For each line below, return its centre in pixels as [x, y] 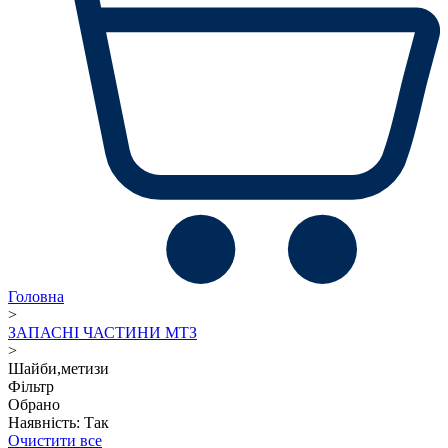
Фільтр [31, 386]
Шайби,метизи [58, 368]
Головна [36, 296]
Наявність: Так [58, 422]
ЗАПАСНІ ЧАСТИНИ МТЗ [102, 332]
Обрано [34, 404]
